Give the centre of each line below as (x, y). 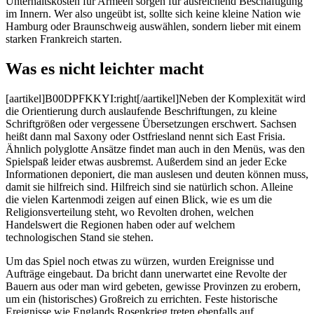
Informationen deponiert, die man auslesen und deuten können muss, (157, 174)
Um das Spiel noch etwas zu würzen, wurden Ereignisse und (140, 261)
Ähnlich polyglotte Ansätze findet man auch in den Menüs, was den (155, 149)
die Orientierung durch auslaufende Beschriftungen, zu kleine (141, 111)
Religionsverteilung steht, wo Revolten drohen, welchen (130, 212)
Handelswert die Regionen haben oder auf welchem (120, 224)
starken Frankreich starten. (64, 39)
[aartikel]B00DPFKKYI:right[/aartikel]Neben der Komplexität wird (156, 98)
